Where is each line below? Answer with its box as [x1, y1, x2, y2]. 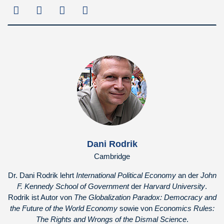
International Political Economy [75, 171, 176, 179]
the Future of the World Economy [9, 204, 119, 212]
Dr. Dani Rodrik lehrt [7, 171, 76, 179]
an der [175, 171, 200, 179]
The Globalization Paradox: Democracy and [73, 193, 216, 201]
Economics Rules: [154, 204, 214, 212]
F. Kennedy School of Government [17, 182, 129, 190]
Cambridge [94, 152, 130, 160]
